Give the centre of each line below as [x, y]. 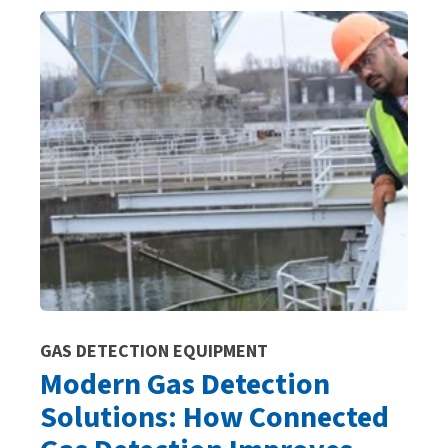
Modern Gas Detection [185, 384]
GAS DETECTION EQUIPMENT [154, 351]
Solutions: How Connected [214, 417]
